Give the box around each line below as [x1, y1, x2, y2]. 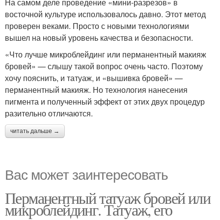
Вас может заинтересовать [5, 164, 168, 184]
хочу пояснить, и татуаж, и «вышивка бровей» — [5, 72, 183, 84]
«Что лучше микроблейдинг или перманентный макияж [5, 49, 206, 60]
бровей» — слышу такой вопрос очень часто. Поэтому [5, 60, 203, 72]
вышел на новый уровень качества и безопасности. [5, 32, 193, 44]
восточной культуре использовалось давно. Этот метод [5, 8, 206, 20]
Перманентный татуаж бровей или [5, 187, 210, 209]
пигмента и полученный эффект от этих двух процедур [5, 96, 205, 108]
